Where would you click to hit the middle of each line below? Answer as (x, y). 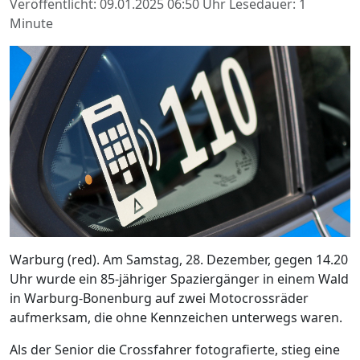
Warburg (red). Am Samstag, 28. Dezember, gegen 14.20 (179, 260)
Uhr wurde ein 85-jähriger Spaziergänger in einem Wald (179, 279)
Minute (31, 23)
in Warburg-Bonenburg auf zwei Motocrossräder (159, 299)
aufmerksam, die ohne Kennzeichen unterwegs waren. (176, 318)
